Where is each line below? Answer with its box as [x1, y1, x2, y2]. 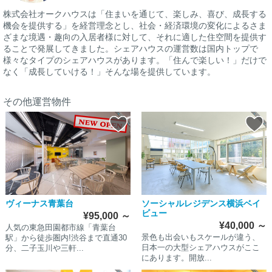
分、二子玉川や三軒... [5, 243, 84, 253]
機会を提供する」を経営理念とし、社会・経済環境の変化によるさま [3, 20, 267, 30]
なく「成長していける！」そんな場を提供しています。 [3, 66, 216, 76]
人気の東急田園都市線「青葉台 [5, 223, 116, 233]
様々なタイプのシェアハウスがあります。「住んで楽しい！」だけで [3, 55, 267, 65]
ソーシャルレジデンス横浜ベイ [141, 199, 260, 209]
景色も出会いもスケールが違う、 [141, 233, 260, 242]
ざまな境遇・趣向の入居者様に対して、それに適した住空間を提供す [3, 32, 267, 42]
